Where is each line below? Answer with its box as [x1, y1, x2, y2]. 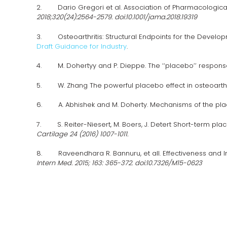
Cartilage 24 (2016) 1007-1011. [36, 129, 128, 139]
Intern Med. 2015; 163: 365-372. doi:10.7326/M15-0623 [36, 158, 202, 168]
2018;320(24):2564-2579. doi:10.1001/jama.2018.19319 [36, 12, 197, 22]
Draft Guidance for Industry [36, 41, 127, 51]
